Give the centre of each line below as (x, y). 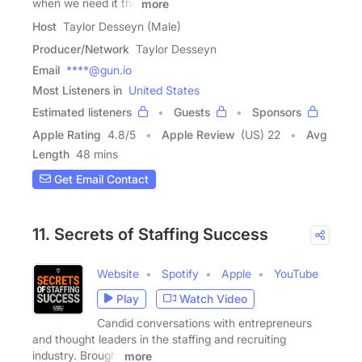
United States (164, 90)
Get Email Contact (100, 179)
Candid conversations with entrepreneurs (204, 322)
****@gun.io (99, 69)
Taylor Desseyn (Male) (122, 26)
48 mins (97, 154)
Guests (192, 112)
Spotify (180, 273)
